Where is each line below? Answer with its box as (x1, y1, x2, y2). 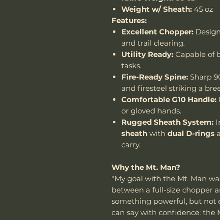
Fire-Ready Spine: (121, 72, 188, 82)
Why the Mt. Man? (111, 162, 180, 172)
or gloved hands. (121, 106, 181, 115)
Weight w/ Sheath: (121, 4, 192, 14)
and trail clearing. (121, 38, 185, 48)
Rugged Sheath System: (121, 117, 214, 127)
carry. (121, 139, 140, 149)
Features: (111, 15, 147, 25)
